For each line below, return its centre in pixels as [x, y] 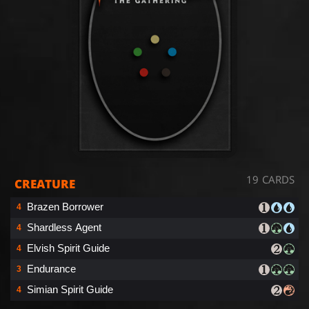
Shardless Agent [64, 227]
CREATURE [45, 183]
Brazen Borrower [65, 206]
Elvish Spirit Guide [68, 248]
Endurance [51, 268]
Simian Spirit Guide [70, 289]
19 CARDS [270, 179]
